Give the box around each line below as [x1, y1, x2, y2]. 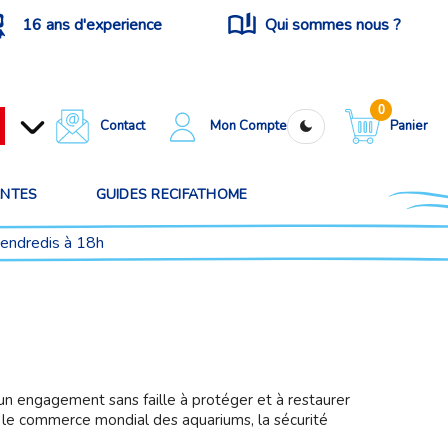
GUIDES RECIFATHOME [95, 184, 248, 204]
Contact [100, 117, 145, 135]
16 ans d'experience [22, 14, 163, 36]
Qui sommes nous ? [264, 14, 401, 36]
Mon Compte [210, 117, 287, 135]
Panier [390, 117, 428, 135]
